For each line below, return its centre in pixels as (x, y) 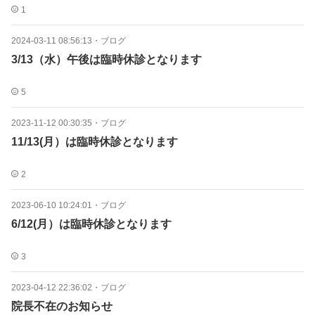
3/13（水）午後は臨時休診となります (107, 59)
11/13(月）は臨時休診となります (95, 142)
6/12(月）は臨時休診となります (91, 224)
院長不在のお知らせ (62, 306)
